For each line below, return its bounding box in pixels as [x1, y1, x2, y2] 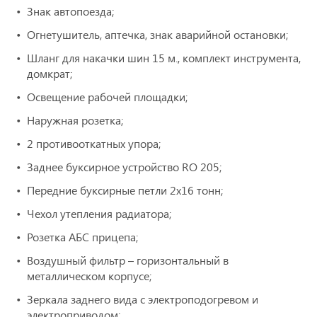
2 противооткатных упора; [27, 136, 161, 151]
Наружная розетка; [27, 113, 123, 128]
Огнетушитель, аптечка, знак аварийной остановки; [27, 27, 288, 42]
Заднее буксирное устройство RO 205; [27, 159, 221, 175]
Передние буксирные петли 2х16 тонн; [27, 183, 223, 198]
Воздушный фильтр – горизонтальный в [27, 253, 229, 268]
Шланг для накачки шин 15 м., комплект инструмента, [27, 50, 301, 66]
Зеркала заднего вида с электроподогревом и [27, 292, 258, 307]
